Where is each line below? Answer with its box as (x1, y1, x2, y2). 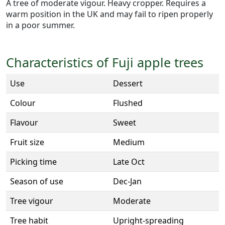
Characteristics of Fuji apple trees (6, 54, 203, 71)
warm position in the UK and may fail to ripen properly (6, 9, 213, 20)
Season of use (10, 176, 63, 187)
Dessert (113, 78, 143, 89)
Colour (10, 97, 36, 109)
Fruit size (10, 137, 44, 148)
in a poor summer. (6, 20, 75, 31)
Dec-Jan (113, 176, 142, 187)
